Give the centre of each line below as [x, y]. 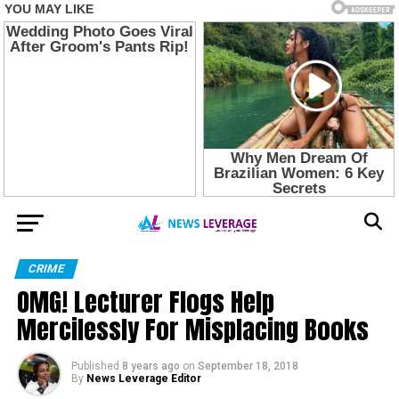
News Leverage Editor [143, 378]
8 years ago [151, 366]
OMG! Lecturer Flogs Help [145, 301]
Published [95, 366]
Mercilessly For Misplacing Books [192, 329]
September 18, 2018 [248, 366]
